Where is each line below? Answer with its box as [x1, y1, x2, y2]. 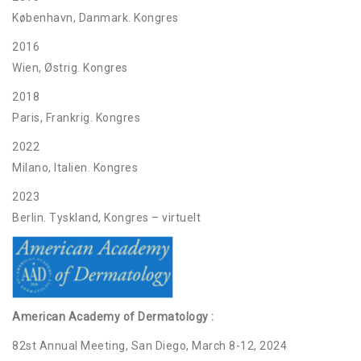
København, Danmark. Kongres [12, 11, 179, 24]
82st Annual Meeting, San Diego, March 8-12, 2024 [12, 339, 287, 353]
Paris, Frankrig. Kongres [12, 111, 140, 124]
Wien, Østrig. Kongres [12, 61, 128, 74]
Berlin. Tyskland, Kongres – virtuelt [12, 211, 201, 224]
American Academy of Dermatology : [12, 310, 214, 324]
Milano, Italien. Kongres [12, 161, 138, 174]
